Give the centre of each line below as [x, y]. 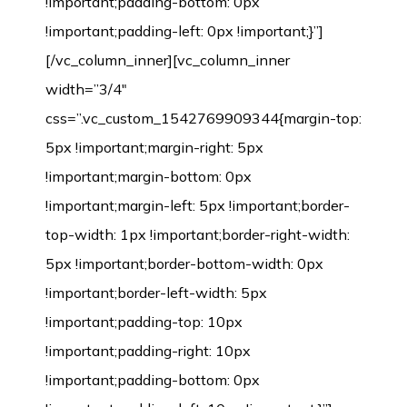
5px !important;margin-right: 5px [154, 147]
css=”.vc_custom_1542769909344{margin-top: [203, 118]
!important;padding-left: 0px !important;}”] [184, 30]
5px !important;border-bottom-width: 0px [184, 263]
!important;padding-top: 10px [144, 321]
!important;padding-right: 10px [148, 350]
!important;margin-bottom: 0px [149, 176]
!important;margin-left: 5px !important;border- [198, 205]
